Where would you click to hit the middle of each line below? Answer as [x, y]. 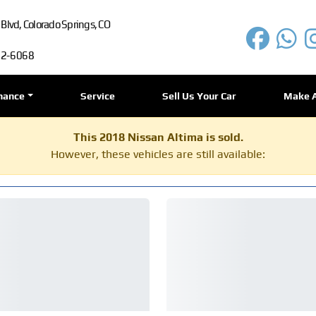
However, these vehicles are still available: [158, 154]
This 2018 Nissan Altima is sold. [158, 137]
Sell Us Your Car [200, 96]
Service [98, 96]
